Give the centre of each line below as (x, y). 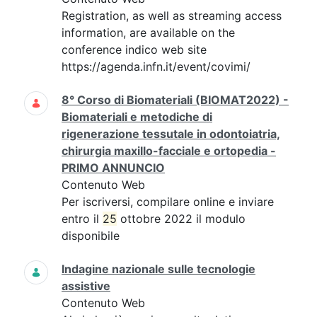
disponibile (91, 236)
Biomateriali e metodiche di (137, 117)
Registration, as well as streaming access (172, 16)
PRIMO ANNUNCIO (113, 168)
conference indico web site (134, 50)
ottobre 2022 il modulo (181, 219)
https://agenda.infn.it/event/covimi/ (156, 67)
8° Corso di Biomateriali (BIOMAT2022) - (175, 100)
